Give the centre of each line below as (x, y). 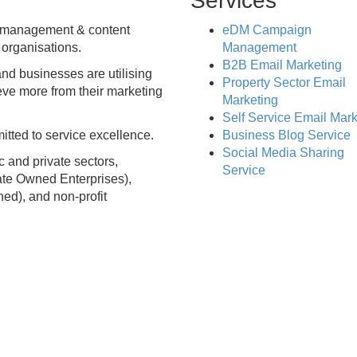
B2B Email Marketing (282, 65)
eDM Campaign (267, 30)
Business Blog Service (286, 135)
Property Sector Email (284, 82)
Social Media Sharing (283, 153)
